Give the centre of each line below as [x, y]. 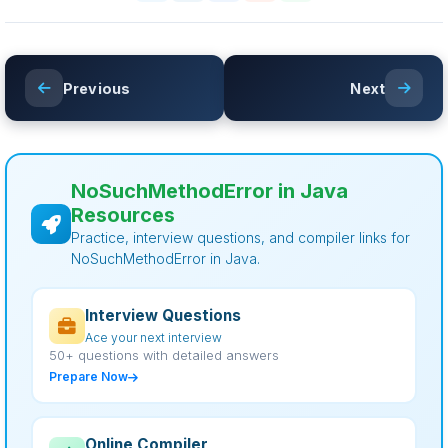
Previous [97, 88]
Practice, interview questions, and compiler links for [240, 237]
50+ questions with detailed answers [164, 355]
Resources [123, 215]
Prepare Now [88, 376]
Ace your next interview [153, 337]
